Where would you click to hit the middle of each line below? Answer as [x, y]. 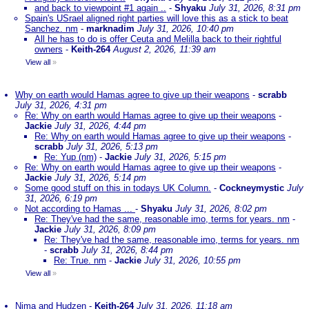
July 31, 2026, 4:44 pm [100, 126]
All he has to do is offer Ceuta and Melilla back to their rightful [158, 39]
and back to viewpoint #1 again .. [100, 8]
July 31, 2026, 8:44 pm [127, 250]
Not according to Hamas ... [80, 209]
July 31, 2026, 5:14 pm [100, 178]
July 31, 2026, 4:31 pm [61, 105]
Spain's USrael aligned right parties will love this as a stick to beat [157, 18]
